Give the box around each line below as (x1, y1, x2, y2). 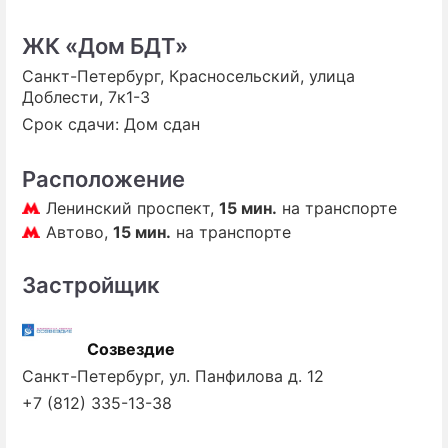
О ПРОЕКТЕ (277, 68, 368, 89)
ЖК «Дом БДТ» (22, 32, 188, 59)
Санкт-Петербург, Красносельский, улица (22, 65, 355, 86)
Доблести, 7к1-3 (22, 86, 150, 107)
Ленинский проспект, (46, 197, 219, 218)
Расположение (22, 165, 185, 192)
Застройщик (22, 271, 160, 298)
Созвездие (87, 338, 175, 359)
